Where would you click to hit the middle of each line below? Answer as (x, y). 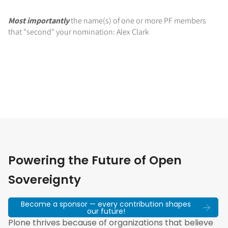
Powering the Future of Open (95, 161)
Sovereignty (45, 180)
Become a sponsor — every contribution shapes (106, 204)
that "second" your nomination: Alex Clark (79, 32)
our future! (106, 211)
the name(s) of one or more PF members (138, 21)
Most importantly (39, 21)
